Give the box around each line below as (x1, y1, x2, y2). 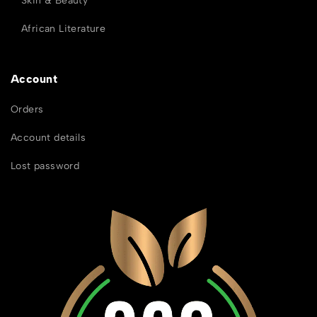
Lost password (11, 159, 80, 172)
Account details (11, 131, 86, 144)
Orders (11, 103, 44, 115)
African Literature (21, 22, 106, 35)
